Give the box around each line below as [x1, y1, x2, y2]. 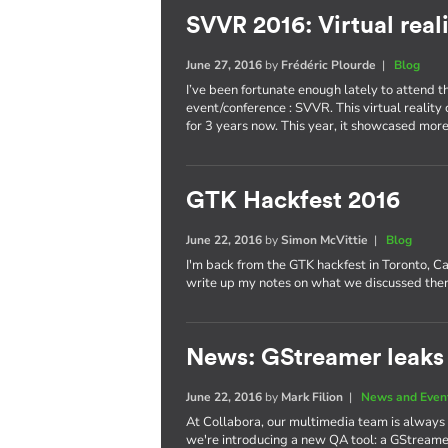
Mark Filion [281, 389, 344, 405]
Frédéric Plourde [281, 57, 377, 73]
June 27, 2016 [186, 57, 263, 73]
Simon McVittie [281, 232, 369, 248]
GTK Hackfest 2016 [186, 189, 401, 213]
